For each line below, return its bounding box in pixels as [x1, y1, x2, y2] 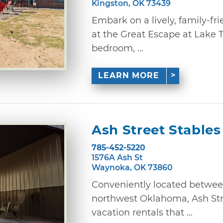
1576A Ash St [92, 152, 143, 162]
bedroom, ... [92, 42, 143, 54]
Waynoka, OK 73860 [92, 162, 173, 172]
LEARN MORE [98, 71, 160, 81]
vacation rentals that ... [92, 207, 193, 218]
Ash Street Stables [92, 122, 221, 138]
